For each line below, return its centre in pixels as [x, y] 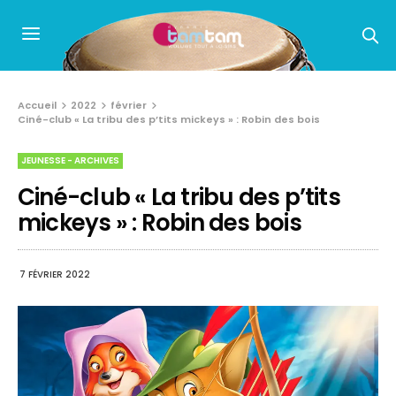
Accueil [37, 105]
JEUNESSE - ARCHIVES [70, 160]
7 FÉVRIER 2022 [55, 274]
